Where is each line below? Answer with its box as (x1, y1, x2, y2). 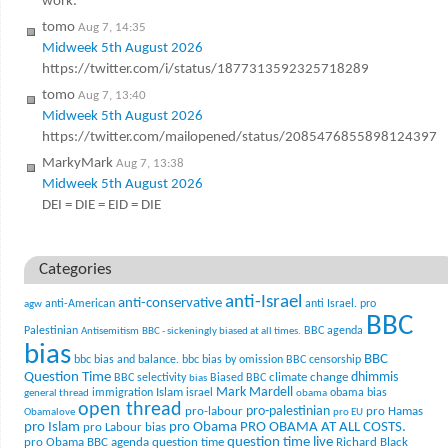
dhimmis (350, 370, 398, 384)
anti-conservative (117, 295, 222, 311)
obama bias (329, 386, 387, 399)
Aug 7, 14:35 (77, 20, 146, 34)
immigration (91, 386, 153, 399)
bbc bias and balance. (73, 353, 179, 366)
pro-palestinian (245, 403, 330, 419)
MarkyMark (41, 155, 113, 171)
